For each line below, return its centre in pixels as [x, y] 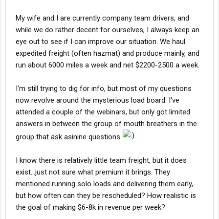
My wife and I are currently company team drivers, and [102, 18]
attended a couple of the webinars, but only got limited [103, 112]
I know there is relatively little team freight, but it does [101, 160]
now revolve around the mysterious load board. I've [98, 100]
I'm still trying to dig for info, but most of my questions [104, 88]
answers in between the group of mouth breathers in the [106, 124]
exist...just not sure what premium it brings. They [93, 172]
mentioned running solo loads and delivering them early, [104, 184]
